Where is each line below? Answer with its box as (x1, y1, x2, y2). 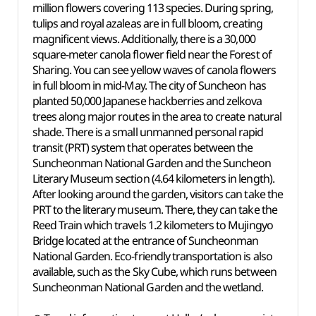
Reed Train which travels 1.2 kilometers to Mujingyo (32, 217, 273, 233)
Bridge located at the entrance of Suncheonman (32, 233, 259, 248)
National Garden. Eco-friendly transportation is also (32, 248, 272, 264)
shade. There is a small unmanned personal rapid (32, 124, 264, 140)
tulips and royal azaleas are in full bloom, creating (32, 16, 262, 31)
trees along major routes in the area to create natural (32, 109, 281, 124)
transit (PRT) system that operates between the (32, 140, 253, 155)
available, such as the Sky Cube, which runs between (32, 264, 276, 279)
